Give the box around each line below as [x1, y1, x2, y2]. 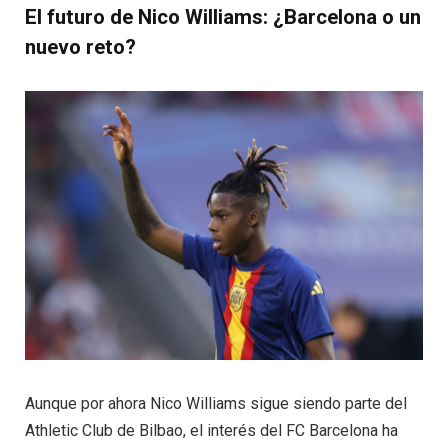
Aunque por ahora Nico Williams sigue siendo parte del [25, 394, 407, 414]
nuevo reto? [25, 34, 136, 59]
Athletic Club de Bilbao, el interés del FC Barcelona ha [25, 421, 398, 441]
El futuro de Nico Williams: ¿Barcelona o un [25, 4, 421, 29]
